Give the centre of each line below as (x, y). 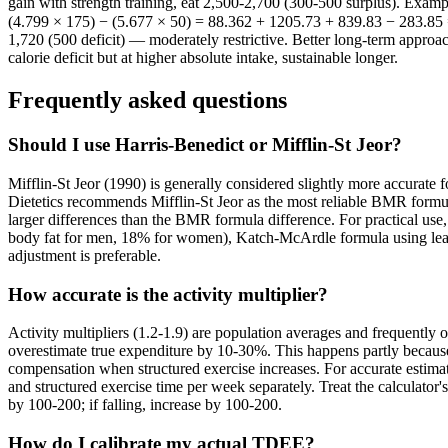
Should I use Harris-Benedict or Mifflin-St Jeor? (205, 145)
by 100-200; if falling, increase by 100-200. (145, 405)
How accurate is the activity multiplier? (168, 294)
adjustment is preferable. (84, 255)
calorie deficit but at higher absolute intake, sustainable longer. (203, 58)
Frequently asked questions (147, 100)
